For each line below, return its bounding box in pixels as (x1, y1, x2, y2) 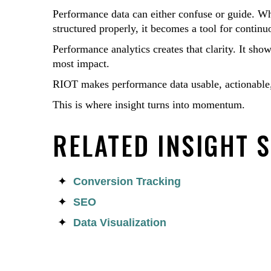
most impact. (53, 57, 109, 70)
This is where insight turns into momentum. (53, 99, 245, 111)
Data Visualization (73, 217, 166, 229)
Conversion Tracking (73, 175, 181, 188)
